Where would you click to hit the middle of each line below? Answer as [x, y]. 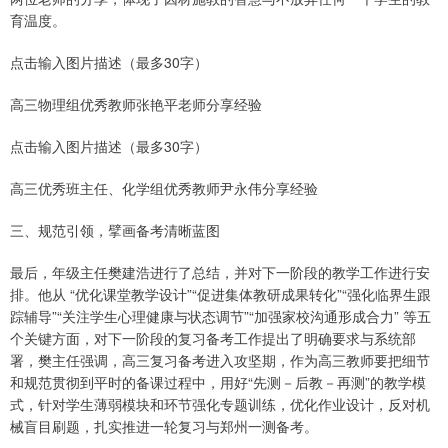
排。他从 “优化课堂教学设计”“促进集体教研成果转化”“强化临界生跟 [220, 294]
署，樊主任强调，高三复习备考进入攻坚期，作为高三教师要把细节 [220, 360]
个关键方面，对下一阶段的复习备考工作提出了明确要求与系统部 [213, 338]
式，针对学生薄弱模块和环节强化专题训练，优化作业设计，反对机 [220, 404]
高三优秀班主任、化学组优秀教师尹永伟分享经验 [164, 188]
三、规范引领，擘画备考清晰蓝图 [115, 230]
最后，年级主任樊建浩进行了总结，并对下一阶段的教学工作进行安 [220, 272]
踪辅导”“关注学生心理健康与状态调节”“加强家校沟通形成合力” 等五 [220, 316]
